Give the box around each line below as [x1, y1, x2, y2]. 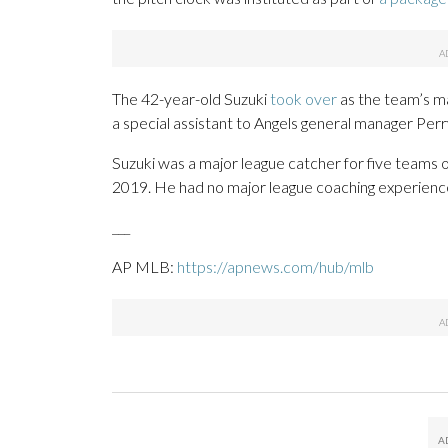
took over [270, 89, 337, 109]
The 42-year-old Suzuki [112, 89, 270, 109]
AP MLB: [112, 257, 177, 277]
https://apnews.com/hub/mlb [177, 257, 374, 277]
